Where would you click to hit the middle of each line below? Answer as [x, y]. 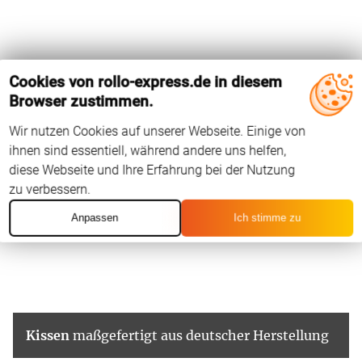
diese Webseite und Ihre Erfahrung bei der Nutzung [152, 170]
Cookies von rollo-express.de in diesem [146, 82]
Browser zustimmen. [81, 101]
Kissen [48, 335]
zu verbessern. [50, 189]
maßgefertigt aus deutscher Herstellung [199, 335]
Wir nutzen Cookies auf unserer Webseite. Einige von [158, 131]
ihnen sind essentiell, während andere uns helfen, [148, 150]
